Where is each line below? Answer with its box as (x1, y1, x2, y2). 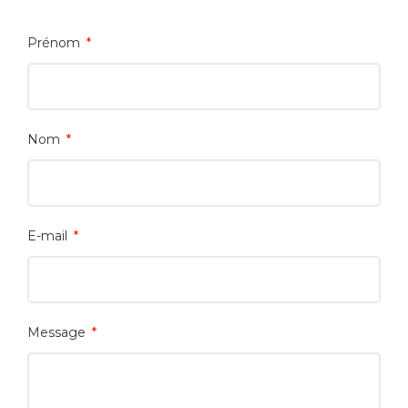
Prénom (27, 35, 84, 52)
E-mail (27, 228, 71, 245)
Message (27, 324, 89, 342)
